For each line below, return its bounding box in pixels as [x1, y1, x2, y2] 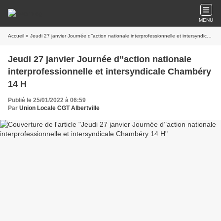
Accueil [8, 33, 24, 38]
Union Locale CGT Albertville [19, 105, 100, 111]
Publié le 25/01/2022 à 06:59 [8, 97, 86, 104]
